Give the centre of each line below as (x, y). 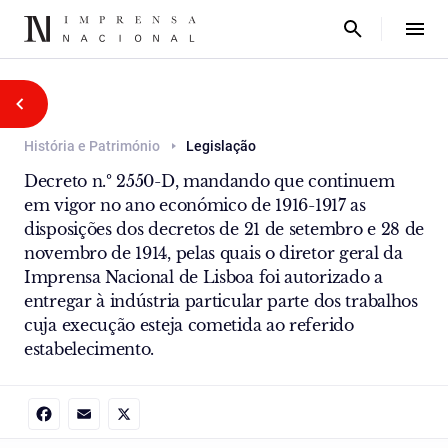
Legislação (221, 146)
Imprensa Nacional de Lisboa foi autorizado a (203, 277)
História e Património (92, 146)
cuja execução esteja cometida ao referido (189, 325)
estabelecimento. (89, 349)
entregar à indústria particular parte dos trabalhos (221, 301)
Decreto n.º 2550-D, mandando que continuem (209, 181)
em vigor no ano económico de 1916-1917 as (195, 205)
